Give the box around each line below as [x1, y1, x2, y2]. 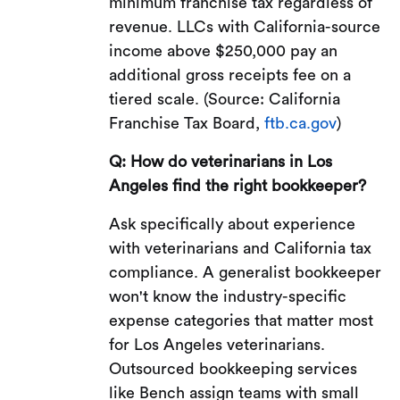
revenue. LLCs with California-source [109, 18, 381, 35]
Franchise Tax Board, [109, 114, 265, 131]
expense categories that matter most [109, 312, 374, 329]
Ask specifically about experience [109, 215, 356, 232]
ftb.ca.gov [264, 114, 337, 131]
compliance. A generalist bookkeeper [109, 263, 382, 280]
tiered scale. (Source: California [109, 90, 341, 107]
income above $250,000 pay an [109, 42, 338, 59]
